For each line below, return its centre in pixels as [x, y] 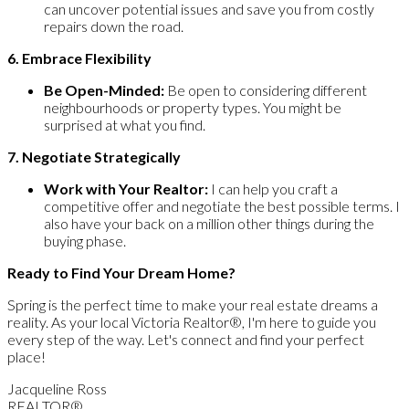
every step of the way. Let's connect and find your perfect [186, 339]
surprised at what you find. [125, 124]
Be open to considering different [266, 89]
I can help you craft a [273, 188]
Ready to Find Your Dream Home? [121, 272]
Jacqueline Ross [58, 388]
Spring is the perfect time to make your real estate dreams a [193, 304]
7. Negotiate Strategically [95, 156]
